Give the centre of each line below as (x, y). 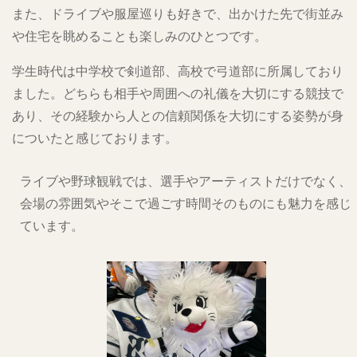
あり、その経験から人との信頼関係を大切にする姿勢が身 (178, 116)
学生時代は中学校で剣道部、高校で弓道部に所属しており (178, 71)
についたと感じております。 (95, 138)
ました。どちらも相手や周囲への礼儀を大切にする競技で (178, 93)
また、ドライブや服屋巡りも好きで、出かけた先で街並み (178, 14)
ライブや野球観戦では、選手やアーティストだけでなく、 (186, 181)
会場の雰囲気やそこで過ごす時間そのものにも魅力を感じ (186, 203)
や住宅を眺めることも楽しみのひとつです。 (139, 36)
